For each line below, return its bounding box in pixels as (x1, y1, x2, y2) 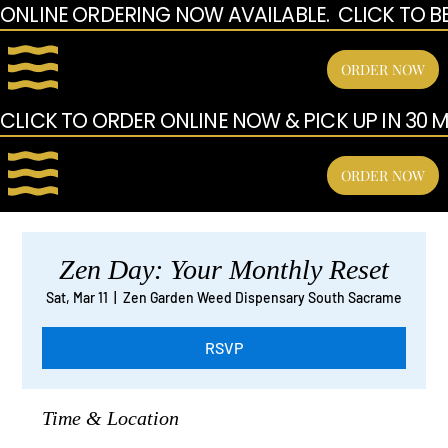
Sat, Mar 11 (46, 289, 108, 307)
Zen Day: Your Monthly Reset (59, 254, 389, 286)
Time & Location (42, 407, 180, 430)
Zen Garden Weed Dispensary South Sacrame (123, 289, 402, 307)
